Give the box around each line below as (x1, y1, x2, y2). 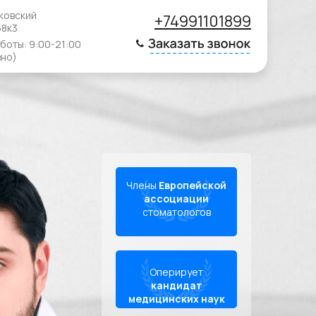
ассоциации (144, 192, 209, 205)
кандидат (150, 279, 202, 292)
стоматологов (142, 205, 211, 219)
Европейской (159, 178, 226, 192)
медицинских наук (128, 292, 225, 305)
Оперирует (150, 265, 203, 279)
